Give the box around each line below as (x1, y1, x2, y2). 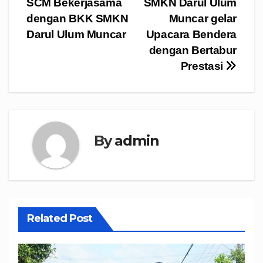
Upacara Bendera (146, 28, 237, 41)
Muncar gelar (168, 12, 237, 25)
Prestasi (180, 60, 226, 73)
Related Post (27, 212, 93, 225)
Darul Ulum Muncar (26, 28, 126, 41)
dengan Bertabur (149, 44, 237, 57)
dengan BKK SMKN (26, 12, 129, 25)
